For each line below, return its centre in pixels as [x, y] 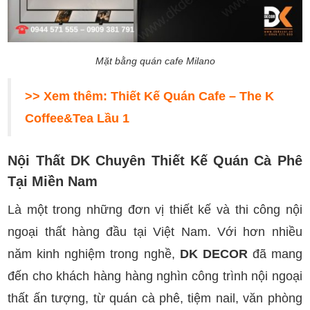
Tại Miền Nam [53, 181]
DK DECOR [213, 254]
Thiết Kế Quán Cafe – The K [193, 96]
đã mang [275, 254]
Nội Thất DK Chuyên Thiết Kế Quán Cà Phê [155, 160]
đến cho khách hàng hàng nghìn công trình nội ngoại [155, 276]
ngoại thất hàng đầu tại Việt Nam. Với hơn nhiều [155, 231]
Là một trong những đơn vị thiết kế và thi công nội [155, 209]
